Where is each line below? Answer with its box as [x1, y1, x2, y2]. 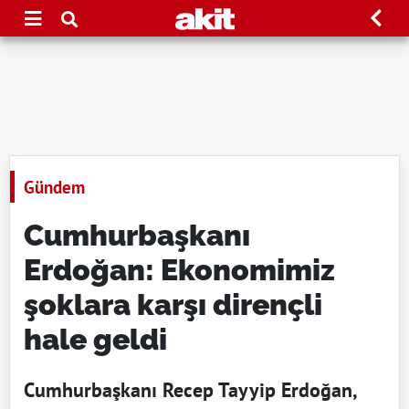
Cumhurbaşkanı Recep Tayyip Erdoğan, [24, 377, 357, 403]
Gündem [24, 175, 85, 198]
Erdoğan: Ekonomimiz [24, 253, 335, 287]
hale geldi [24, 322, 167, 356]
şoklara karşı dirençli [24, 288, 322, 321]
